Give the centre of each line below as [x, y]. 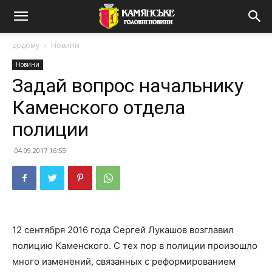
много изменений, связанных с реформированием [124, 261]
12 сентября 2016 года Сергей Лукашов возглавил [123, 230]
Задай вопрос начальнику [128, 86]
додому [26, 45]
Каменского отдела [99, 107]
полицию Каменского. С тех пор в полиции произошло [135, 246]
